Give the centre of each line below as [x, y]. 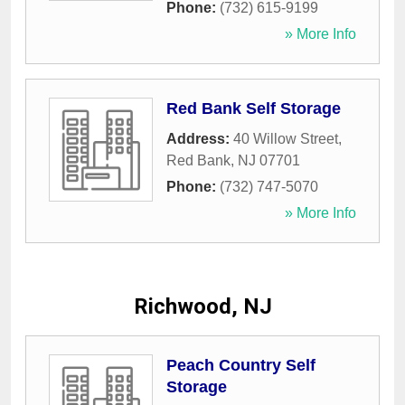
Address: [200, 139]
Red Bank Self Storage [254, 109]
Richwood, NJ [202, 307]
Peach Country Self [241, 366]
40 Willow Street [286, 139]
